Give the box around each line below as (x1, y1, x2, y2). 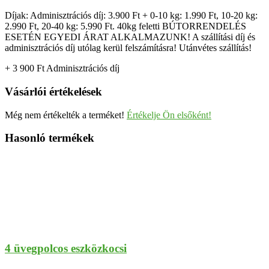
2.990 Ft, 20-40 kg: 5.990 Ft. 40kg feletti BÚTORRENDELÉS (5, 21, 246, 32)
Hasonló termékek (5, 131, 94, 145)
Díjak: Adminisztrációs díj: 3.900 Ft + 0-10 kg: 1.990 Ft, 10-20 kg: (5, 10, 258, 21)
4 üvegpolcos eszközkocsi (5, 241, 127, 255)
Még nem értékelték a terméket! (5, 109, 127, 120)
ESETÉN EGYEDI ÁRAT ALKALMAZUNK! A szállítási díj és (5, 32, 255, 43)
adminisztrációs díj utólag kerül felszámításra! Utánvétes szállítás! (5, 43, 252, 53)
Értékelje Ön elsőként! (127, 109, 211, 120)
